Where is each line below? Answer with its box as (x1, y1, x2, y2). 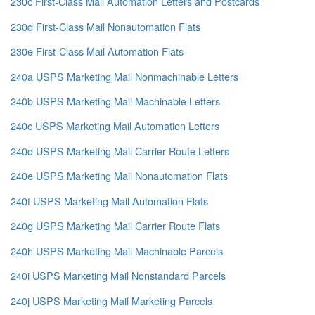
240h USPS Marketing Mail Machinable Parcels (11, 243, 223, 258)
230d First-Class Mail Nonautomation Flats (11, 18, 200, 34)
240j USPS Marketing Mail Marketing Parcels (11, 292, 212, 308)
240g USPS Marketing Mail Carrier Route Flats (11, 218, 220, 233)
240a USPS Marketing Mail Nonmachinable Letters (11, 68, 238, 84)
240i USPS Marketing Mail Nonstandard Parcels (11, 268, 226, 283)
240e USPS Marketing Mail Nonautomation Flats (11, 168, 228, 184)
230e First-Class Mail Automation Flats (11, 44, 184, 59)
